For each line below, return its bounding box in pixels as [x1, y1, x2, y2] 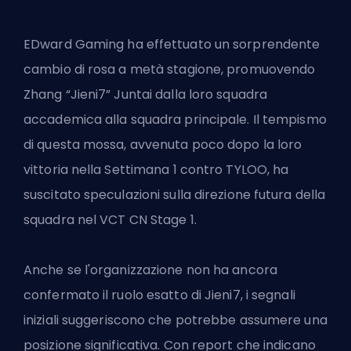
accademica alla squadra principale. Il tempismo [24, 110, 327, 129]
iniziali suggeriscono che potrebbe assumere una [24, 311, 327, 330]
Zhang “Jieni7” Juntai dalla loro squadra [24, 85, 268, 104]
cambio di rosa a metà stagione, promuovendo [24, 60, 316, 79]
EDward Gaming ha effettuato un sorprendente [24, 35, 320, 54]
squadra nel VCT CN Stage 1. [24, 211, 197, 230]
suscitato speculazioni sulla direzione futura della [24, 186, 326, 204]
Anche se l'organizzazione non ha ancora [24, 261, 277, 280]
